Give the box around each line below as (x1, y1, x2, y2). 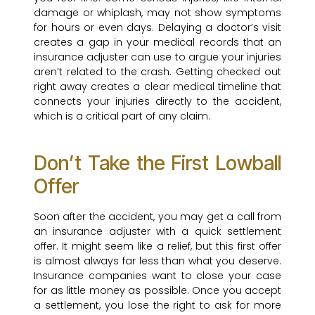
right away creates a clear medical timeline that (34, 79, 281, 94)
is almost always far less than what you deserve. (34, 254, 281, 269)
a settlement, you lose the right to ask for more (34, 298, 281, 313)
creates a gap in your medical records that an (34, 35, 281, 50)
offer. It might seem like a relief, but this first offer (34, 239, 281, 254)
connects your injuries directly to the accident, (34, 94, 281, 109)
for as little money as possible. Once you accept (34, 283, 281, 298)
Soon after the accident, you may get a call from (34, 210, 281, 224)
